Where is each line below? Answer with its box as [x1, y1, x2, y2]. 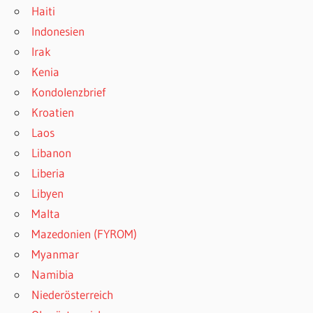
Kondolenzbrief [31, 84, 106, 99]
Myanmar [31, 246, 80, 261]
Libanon [31, 145, 72, 160]
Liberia [31, 165, 66, 180]
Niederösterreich [31, 286, 114, 302]
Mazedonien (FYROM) [31, 226, 138, 241]
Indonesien [31, 23, 85, 38]
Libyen [31, 185, 64, 201]
